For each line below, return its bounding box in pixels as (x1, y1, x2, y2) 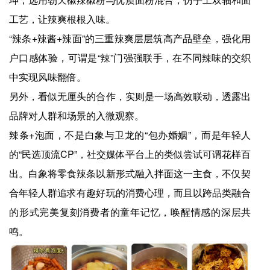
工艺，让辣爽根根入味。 (9, 11, 115, 26)
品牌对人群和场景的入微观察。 (9, 108, 144, 122)
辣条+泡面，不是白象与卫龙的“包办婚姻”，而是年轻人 (9, 127, 251, 142)
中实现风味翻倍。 (9, 69, 86, 84)
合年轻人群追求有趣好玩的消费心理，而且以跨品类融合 (9, 185, 251, 199)
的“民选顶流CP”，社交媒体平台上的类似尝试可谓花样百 (9, 146, 251, 161)
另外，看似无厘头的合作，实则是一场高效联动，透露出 (9, 89, 251, 103)
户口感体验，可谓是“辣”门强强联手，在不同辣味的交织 (9, 50, 251, 64)
